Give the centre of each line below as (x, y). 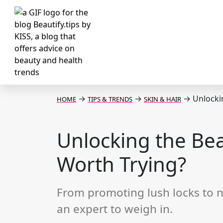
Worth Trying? (121, 164)
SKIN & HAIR (163, 99)
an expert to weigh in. (115, 209)
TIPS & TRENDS (110, 99)
